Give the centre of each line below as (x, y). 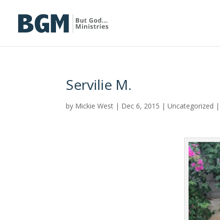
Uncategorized (191, 106)
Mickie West (95, 106)
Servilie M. (99, 84)
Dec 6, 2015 (141, 106)
